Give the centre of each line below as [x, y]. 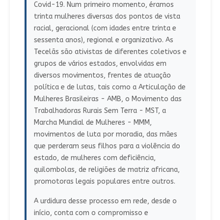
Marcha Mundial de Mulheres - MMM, [93, 123]
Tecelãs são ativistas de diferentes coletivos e [110, 52]
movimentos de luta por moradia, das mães [105, 135]
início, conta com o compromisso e [91, 213]
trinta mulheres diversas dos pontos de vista [107, 17]
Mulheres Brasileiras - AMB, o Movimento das [108, 99]
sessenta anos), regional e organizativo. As [103, 40]
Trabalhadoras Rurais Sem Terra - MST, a [100, 111]
